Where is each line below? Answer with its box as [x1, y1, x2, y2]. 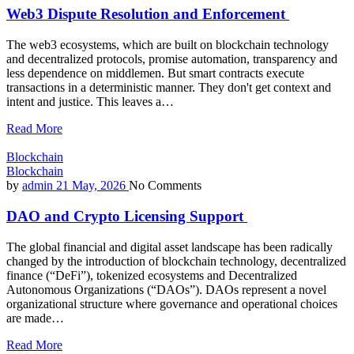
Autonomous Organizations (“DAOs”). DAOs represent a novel [6, 282, 326, 296]
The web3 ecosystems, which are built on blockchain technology [6, 38, 329, 52]
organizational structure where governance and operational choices [6, 296, 337, 311]
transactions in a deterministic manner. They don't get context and [6, 81, 331, 95]
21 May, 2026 [56, 179, 126, 193]
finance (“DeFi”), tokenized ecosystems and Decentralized [6, 268, 297, 282]
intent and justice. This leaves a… [6, 95, 174, 109]
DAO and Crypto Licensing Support [6, 207, 247, 224]
